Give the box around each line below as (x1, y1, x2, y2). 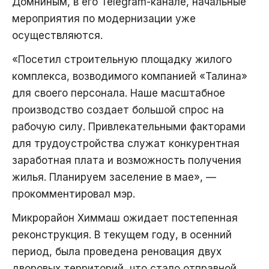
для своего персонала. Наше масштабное (12, 87, 225, 100)
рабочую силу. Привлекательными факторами (12, 121, 246, 133)
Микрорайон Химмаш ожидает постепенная (12, 212, 238, 225)
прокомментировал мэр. (12, 188, 135, 201)
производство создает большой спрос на (12, 104, 224, 116)
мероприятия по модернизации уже (12, 13, 196, 25)
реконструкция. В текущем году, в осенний (12, 229, 232, 241)
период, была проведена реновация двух (12, 246, 222, 258)
